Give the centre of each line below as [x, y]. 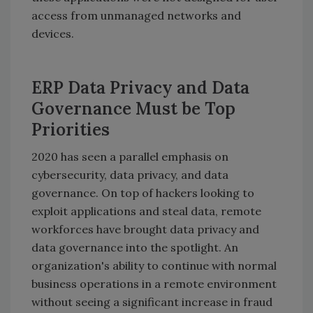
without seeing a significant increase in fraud [152, 302]
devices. [53, 34]
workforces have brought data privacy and [145, 230]
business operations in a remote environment [154, 284]
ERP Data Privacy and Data [140, 88]
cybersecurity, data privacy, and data [130, 175]
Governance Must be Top [133, 109]
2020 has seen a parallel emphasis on [130, 157]
